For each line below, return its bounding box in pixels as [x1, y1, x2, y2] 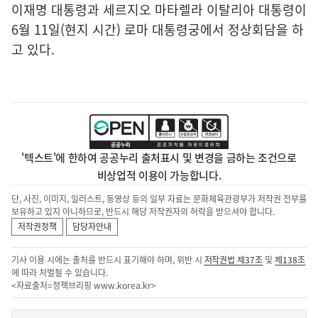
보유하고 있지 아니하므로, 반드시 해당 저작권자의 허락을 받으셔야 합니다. [11, 205, 275, 219]
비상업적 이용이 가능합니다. [97, 168, 221, 184]
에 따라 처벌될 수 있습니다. [11, 266, 108, 280]
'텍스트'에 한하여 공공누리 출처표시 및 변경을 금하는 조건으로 [21, 150, 297, 166]
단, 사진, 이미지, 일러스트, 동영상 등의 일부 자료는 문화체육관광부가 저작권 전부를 [11, 192, 307, 206]
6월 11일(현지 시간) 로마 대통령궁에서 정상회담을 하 [11, 20, 304, 40]
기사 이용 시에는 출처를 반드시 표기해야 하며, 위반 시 [11, 253, 204, 267]
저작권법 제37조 [204, 253, 263, 267]
